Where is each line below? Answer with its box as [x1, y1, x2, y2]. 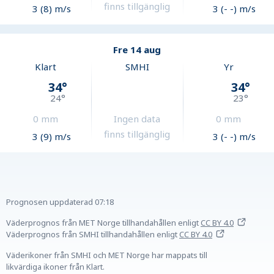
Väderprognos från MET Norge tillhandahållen [6, 217, 176, 229]
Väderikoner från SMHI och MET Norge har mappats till [6, 250, 207, 261]
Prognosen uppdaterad [6, 196, 93, 208]
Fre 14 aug [113, 43, 161, 56]
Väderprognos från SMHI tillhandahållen [6, 229, 155, 240]
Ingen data [114, 113, 161, 125]
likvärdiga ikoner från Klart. [6, 261, 105, 273]
